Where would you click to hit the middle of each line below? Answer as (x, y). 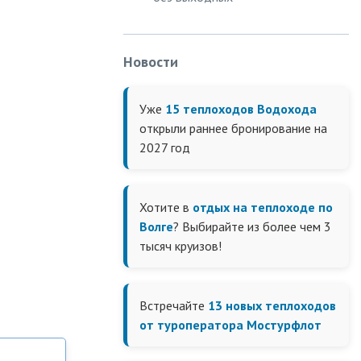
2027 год (165, 147)
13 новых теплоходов (272, 305)
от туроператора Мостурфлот (230, 325)
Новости (151, 62)
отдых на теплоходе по (263, 207)
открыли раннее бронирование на (233, 128)
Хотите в (166, 207)
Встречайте (174, 305)
